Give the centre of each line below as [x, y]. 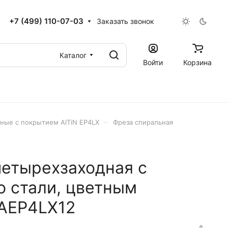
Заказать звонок [125, 21]
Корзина [197, 62]
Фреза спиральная [143, 122]
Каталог [73, 55]
